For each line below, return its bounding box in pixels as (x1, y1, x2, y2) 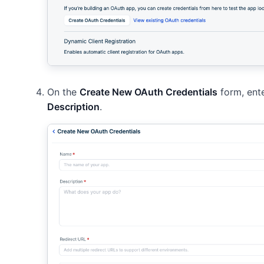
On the (47, 86, 80, 98)
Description (47, 101, 100, 113)
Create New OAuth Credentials (80, 86, 217, 98)
